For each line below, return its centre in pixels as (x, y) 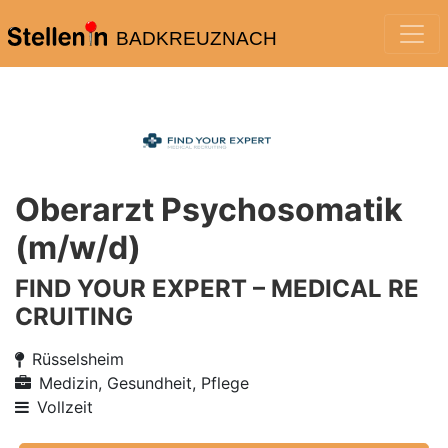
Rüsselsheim (78, 359)
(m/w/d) (78, 247)
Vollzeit (65, 407)
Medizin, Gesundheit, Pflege (144, 383)
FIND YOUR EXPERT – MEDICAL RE (217, 288)
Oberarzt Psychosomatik (209, 209)
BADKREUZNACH (196, 38)
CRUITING (74, 316)
